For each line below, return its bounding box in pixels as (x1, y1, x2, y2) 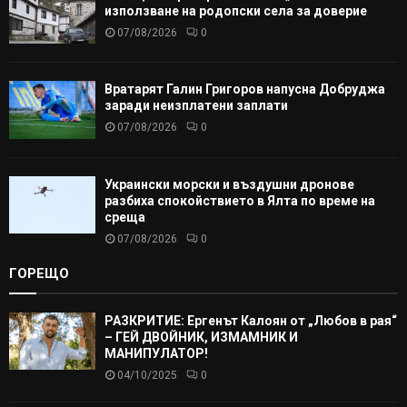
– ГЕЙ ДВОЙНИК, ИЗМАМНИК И (104, 329, 298, 344)
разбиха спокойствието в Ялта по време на (104, 193, 375, 208)
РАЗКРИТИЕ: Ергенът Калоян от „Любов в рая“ (104, 313, 397, 328)
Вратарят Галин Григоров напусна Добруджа (104, 82, 385, 97)
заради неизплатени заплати (104, 98, 288, 114)
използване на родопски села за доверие (104, 3, 367, 18)
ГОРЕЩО (9, 264, 69, 282)
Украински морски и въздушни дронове (104, 176, 354, 192)
